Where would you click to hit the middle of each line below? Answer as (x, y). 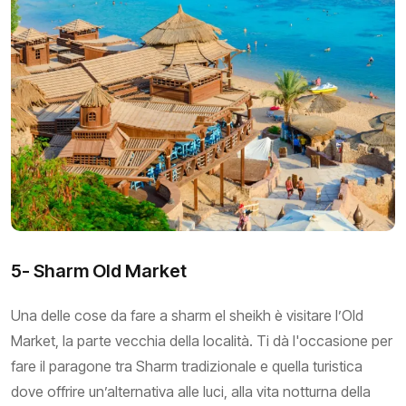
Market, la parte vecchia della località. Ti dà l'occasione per (202, 341)
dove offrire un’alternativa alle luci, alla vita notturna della (191, 392)
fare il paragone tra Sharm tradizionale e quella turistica (187, 367)
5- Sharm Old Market (99, 271)
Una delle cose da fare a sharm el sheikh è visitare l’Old (187, 316)
